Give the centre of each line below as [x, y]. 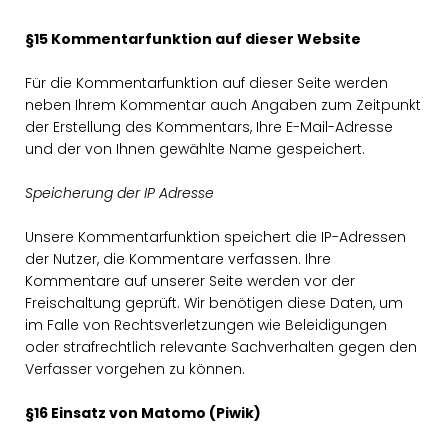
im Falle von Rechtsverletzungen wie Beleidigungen [206, 325]
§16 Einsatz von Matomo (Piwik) [143, 413]
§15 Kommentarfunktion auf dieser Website [193, 39]
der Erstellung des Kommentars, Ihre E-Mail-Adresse [209, 127]
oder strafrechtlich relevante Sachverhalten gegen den [221, 347]
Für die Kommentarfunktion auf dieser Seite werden [206, 83]
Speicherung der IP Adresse [119, 193]
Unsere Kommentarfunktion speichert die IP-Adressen [215, 237]
